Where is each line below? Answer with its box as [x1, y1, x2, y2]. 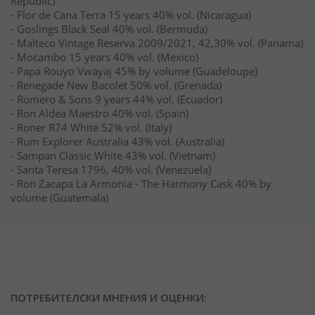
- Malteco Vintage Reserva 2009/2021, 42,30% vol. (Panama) [11, 36, 303, 50]
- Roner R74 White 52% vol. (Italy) [11, 120, 172, 134]
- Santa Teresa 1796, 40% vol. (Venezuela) [11, 162, 211, 176]
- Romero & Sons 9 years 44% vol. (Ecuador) [11, 92, 222, 106]
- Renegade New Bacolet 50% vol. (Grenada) [11, 78, 221, 92]
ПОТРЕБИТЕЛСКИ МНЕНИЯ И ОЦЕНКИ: [11, 290, 207, 304]
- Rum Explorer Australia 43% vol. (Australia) [11, 134, 224, 148]
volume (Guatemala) [11, 191, 108, 205]
